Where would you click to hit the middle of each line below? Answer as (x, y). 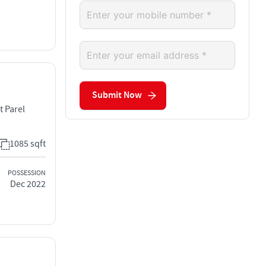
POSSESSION (27, 173)
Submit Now (117, 96)
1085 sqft (28, 144)
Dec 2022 (28, 184)
